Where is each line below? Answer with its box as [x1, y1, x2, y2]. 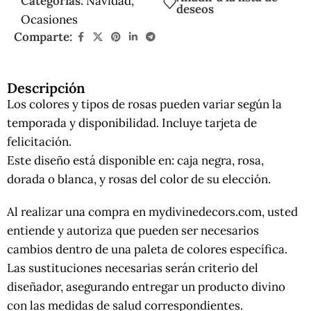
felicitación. [7, 133, 72, 149]
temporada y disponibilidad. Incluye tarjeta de [7, 115, 257, 131]
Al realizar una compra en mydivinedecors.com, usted [7, 203, 298, 219]
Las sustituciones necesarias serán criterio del [7, 260, 258, 276]
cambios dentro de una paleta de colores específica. [7, 241, 287, 257]
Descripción [7, 78, 85, 96]
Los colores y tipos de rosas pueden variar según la [7, 96, 282, 112]
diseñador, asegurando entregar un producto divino [7, 278, 285, 294]
